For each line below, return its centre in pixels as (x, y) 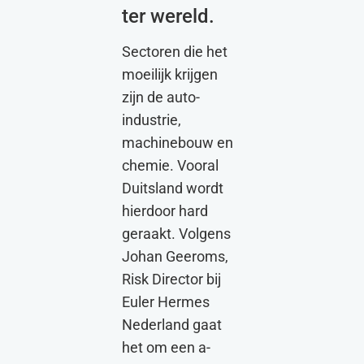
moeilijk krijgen (170, 75)
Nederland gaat (172, 325)
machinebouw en (178, 143)
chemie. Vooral (170, 166)
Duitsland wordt (173, 189)
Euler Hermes (166, 303)
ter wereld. (168, 17)
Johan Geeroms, (175, 257)
